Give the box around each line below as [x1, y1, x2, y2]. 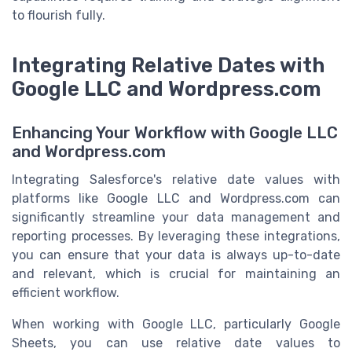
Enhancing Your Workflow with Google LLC [12, 123, 338, 143]
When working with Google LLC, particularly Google [12, 317, 340, 332]
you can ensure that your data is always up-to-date [12, 247, 340, 263]
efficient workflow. [12, 285, 119, 301]
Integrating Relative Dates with [12, 53, 324, 78]
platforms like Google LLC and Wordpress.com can [12, 191, 340, 207]
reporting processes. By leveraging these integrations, [12, 229, 340, 244]
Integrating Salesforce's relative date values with [12, 172, 340, 188]
